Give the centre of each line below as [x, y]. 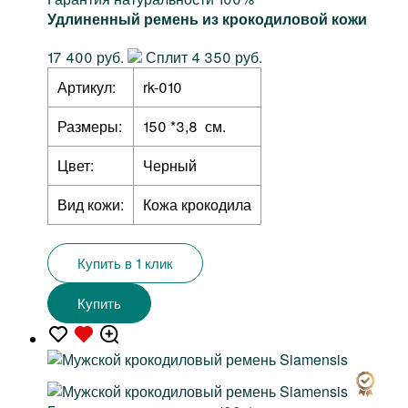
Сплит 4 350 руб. [202, 57]
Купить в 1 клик [125, 263]
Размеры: [90, 127]
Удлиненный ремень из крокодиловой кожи [207, 19]
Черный [170, 166]
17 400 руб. [86, 57]
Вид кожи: [91, 205]
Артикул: [87, 87]
